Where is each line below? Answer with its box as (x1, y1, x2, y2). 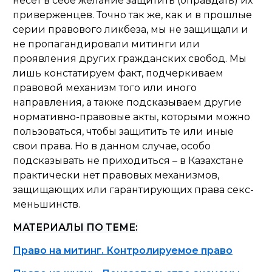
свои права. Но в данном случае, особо (13, 140, 211, 152)
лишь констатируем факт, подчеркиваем (13, 67, 223, 79)
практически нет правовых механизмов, (13, 169, 219, 181)
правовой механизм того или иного (13, 82, 197, 93)
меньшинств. (13, 199, 80, 210)
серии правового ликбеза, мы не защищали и (13, 24, 248, 35)
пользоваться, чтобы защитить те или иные (13, 126, 234, 137)
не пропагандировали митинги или (13, 38, 200, 50)
